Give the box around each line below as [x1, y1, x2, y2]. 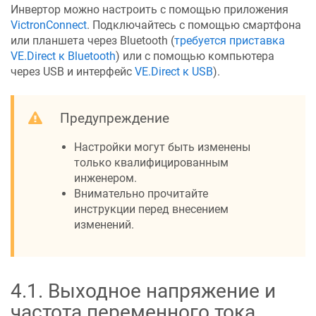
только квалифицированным [74, 155, 229, 169]
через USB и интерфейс [11, 64, 135, 78]
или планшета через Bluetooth [11, 33, 168, 47]
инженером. [74, 171, 137, 185]
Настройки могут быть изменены [74, 140, 250, 154]
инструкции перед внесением [74, 202, 229, 216]
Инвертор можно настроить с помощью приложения [11, 2, 288, 16]
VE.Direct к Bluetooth [11, 49, 116, 63]
